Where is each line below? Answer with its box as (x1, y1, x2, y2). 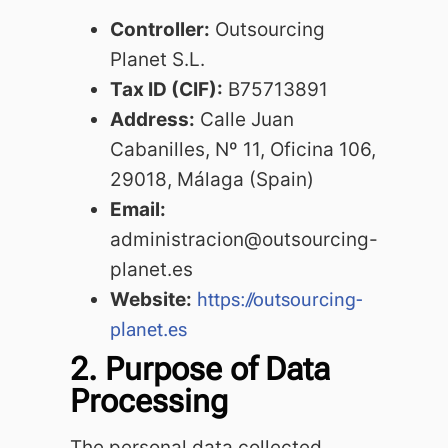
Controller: (110, 18, 210, 42)
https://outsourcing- (197, 288, 363, 312)
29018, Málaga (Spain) (110, 168, 314, 192)
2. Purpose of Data (70, 350, 330, 389)
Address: (110, 108, 195, 132)
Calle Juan (195, 108, 294, 132)
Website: (110, 288, 192, 312)
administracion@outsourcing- (110, 228, 378, 252)
